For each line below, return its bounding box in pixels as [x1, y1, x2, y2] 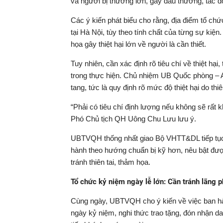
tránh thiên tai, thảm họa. [71, 158, 150, 166]
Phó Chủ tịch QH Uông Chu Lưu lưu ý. [71, 114, 196, 123]
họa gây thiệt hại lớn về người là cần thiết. [71, 40, 206, 48]
